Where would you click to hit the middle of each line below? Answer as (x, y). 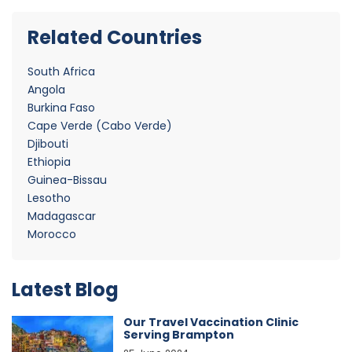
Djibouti (48, 143)
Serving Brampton (179, 334)
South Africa (61, 71)
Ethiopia (49, 161)
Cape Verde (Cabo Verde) (100, 125)
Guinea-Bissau (67, 180)
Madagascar (62, 216)
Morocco (52, 234)
